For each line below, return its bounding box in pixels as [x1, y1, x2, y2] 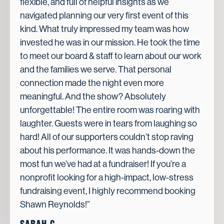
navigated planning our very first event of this [20, 10, 188, 20]
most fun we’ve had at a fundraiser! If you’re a [20, 158, 186, 169]
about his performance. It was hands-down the [20, 145, 195, 155]
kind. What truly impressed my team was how [20, 23, 189, 34]
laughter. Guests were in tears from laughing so [20, 118, 197, 128]
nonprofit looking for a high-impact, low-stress [20, 172, 193, 182]
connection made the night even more [20, 77, 164, 88]
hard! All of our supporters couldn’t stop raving [20, 131, 193, 142]
